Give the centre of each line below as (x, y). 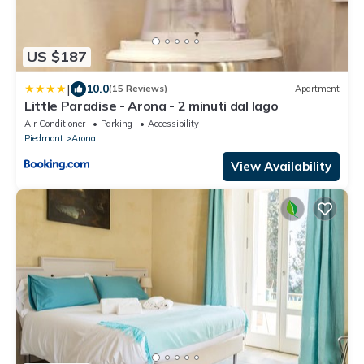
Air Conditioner (55, 123)
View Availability (281, 166)
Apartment (317, 89)
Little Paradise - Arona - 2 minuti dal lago (152, 105)
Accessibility (173, 123)
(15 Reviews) (138, 89)
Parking (117, 123)
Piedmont (44, 138)
